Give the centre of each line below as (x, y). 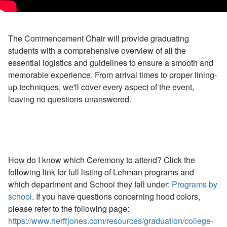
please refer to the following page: (69, 209)
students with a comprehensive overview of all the (97, 50)
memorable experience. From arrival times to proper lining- (112, 75)
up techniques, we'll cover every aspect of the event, (101, 87)
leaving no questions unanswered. (70, 99)
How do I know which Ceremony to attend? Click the (102, 160)
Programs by (195, 184)
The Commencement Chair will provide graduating (99, 38)
